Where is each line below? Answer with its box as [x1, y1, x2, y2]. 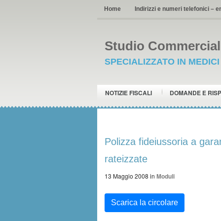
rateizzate [105, 153, 147, 164]
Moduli [156, 172, 175, 181]
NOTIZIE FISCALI [105, 88, 152, 97]
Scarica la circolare [111, 198, 178, 207]
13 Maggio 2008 [105, 172, 148, 180]
